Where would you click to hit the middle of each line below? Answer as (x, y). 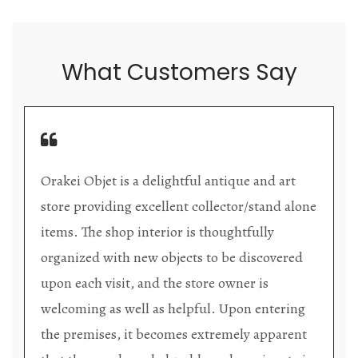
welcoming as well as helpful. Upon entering (173, 308)
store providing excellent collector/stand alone (179, 206)
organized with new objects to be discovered (172, 257)
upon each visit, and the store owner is (155, 282)
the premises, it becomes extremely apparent (174, 334)
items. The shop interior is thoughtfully (157, 231)
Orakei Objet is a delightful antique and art (168, 180)
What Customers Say (179, 72)
